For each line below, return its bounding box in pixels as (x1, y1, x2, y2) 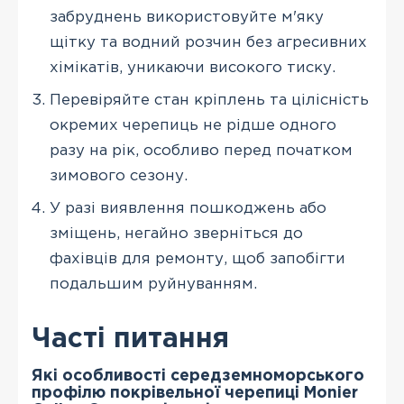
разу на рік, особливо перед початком (50, 144, 353, 158)
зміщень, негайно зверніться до (50, 227, 303, 241)
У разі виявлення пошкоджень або (50, 202, 326, 216)
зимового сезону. (50, 170, 188, 183)
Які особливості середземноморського (32, 369, 364, 383)
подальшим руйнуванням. (50, 278, 257, 291)
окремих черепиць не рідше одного (50, 119, 336, 133)
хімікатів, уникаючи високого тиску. (50, 61, 335, 75)
